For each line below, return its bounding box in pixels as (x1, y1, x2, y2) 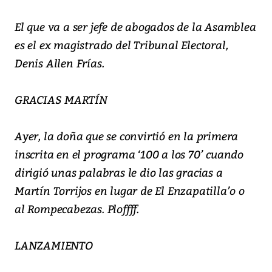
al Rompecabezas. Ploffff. (15, 201, 140, 217)
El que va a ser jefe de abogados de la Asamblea (15, 19, 256, 35)
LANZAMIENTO (15, 237, 93, 253)
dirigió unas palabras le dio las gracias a (15, 165, 223, 180)
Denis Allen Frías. (15, 55, 104, 71)
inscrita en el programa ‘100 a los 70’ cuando (15, 146, 243, 162)
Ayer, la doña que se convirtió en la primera (15, 128, 239, 144)
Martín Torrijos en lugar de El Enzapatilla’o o (15, 183, 245, 199)
